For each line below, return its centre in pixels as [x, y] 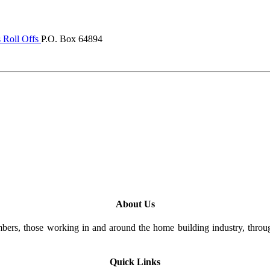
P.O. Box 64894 [72, 39]
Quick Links [135, 262]
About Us [135, 204]
